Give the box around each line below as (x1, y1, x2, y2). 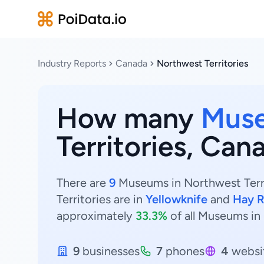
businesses (80, 244, 140, 258)
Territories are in (57, 192, 146, 206)
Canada (115, 58, 147, 69)
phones (163, 244, 204, 258)
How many (57, 101, 201, 135)
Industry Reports (38, 58, 106, 69)
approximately (57, 209, 136, 223)
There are (57, 176, 109, 190)
